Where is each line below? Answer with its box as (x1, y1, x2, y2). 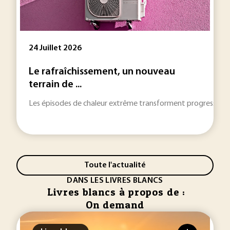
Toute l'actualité (84, 161, 146, 169)
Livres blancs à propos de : (47, 186, 185, 198)
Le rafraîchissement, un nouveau (29, 67, 175, 77)
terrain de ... (29, 80, 82, 90)
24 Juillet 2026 (29, 44, 82, 52)
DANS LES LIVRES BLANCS (67, 177, 163, 185)
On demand (86, 199, 144, 211)
